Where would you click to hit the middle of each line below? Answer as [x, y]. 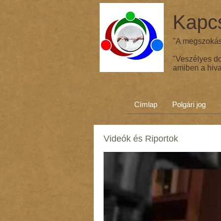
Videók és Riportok [141, 138]
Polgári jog [189, 104]
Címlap [146, 104]
